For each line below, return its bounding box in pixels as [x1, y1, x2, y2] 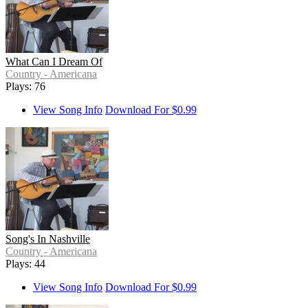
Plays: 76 [5, 80, 45, 93]
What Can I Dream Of [5, 56, 102, 68]
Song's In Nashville [5, 233, 90, 245]
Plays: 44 [5, 258, 45, 270]
